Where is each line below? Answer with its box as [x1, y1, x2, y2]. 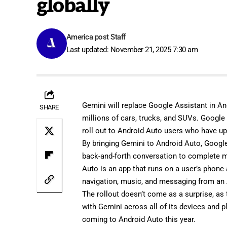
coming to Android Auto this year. [82, 214, 196, 224]
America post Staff [66, 32, 126, 42]
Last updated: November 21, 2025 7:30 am [66, 45, 198, 54]
